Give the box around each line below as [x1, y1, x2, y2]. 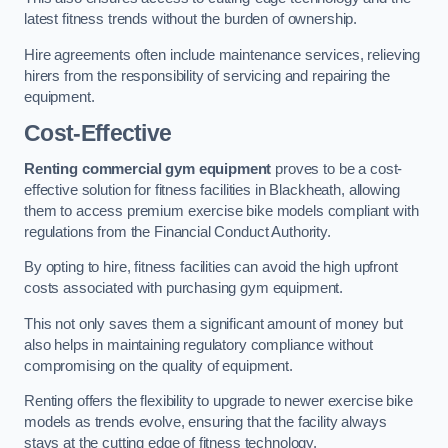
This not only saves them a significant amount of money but [24, 315, 403, 332]
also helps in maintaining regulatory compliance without [24, 336, 374, 353]
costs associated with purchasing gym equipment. [24, 280, 344, 297]
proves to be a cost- [271, 160, 403, 177]
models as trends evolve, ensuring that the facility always [24, 414, 387, 431]
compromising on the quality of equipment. [24, 357, 294, 374]
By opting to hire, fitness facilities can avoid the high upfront [24, 259, 398, 276]
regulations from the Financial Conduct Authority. [24, 223, 331, 240]
